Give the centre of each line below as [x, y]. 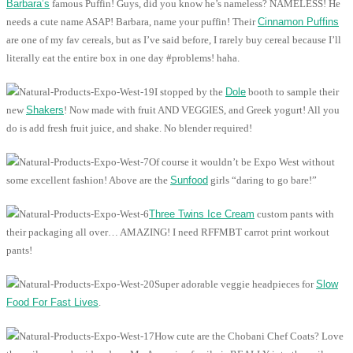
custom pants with [294, 214]
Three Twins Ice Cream [202, 214]
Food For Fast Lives [52, 303]
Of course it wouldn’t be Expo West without [242, 162]
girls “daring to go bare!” [262, 180]
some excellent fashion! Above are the [88, 180]
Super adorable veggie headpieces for [235, 284]
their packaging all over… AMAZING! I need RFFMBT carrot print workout [168, 232]
